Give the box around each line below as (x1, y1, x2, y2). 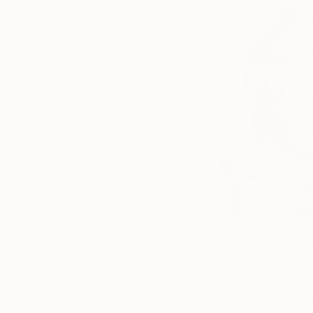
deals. (113, 13, 143, 27)
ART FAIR (126, 144, 179, 158)
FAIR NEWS (121, 87, 184, 101)
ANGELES (126, 188, 180, 202)
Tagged (113, 49, 184, 74)
